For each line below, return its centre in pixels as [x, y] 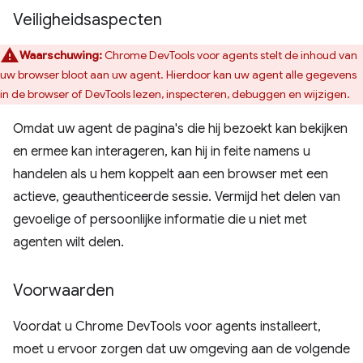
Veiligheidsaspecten [88, 20]
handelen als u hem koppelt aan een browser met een [171, 174]
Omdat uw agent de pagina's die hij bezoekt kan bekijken [180, 129]
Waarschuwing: [61, 55]
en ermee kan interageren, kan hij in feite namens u [162, 152]
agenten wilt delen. [68, 242]
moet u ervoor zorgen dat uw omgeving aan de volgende [181, 349]
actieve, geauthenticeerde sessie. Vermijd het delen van [177, 197]
